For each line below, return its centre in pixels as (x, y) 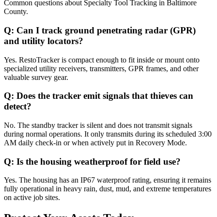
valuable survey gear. (36, 77)
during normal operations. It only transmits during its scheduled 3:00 (108, 134)
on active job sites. (32, 198)
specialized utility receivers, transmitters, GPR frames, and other (101, 68)
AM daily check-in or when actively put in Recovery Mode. (95, 142)
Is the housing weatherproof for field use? (99, 161)
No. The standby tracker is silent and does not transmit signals (98, 125)
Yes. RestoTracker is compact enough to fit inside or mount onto (102, 60)
